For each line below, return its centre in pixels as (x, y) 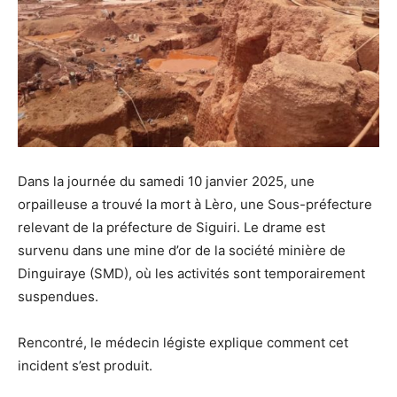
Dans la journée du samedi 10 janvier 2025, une (166, 181)
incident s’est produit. (87, 365)
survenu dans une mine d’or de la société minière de (182, 250)
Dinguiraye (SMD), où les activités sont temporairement (191, 273)
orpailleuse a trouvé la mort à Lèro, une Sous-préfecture (195, 204)
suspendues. (60, 296)
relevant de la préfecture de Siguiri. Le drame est (171, 227)
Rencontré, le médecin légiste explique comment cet (183, 342)
